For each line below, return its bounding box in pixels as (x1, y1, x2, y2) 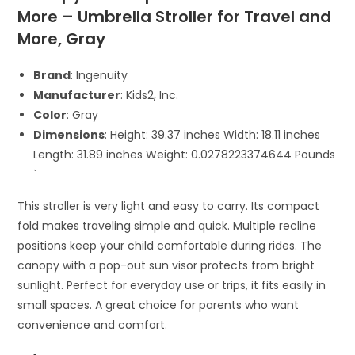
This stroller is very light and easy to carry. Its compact (17, 197, 320, 214)
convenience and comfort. (17, 316, 168, 333)
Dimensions (33, 126, 105, 143)
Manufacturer (33, 86, 121, 103)
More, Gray (17, 27, 106, 50)
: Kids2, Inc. (120, 86, 179, 103)
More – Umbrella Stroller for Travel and (17, 5, 332, 28)
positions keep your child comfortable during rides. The (17, 237, 323, 254)
